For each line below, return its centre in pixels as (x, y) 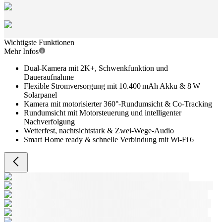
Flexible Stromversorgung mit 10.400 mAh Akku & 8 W (112, 86)
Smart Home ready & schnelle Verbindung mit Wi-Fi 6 (109, 139)
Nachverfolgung (49, 122)
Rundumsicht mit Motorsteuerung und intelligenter (103, 113)
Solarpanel (40, 95)
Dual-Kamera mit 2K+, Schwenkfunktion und (96, 68)
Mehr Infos (21, 51)
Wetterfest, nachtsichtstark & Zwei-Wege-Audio (99, 131)
